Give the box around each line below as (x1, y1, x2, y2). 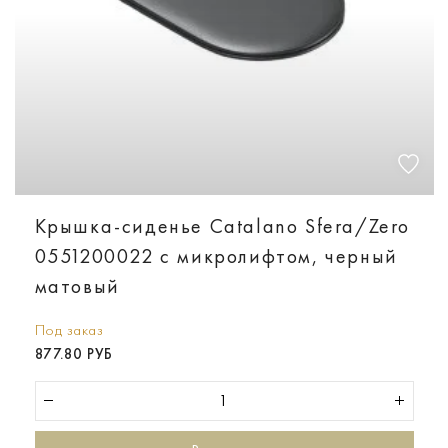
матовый (34, 273, 120, 298)
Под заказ (34, 320, 103, 339)
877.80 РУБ (34, 344, 113, 363)
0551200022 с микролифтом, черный (34, 243, 398, 268)
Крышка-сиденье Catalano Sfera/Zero (34, 213, 410, 238)
